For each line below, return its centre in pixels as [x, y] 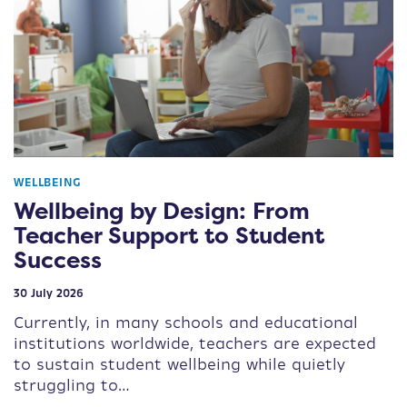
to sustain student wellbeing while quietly [179, 365]
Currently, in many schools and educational [186, 323]
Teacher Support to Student [169, 236]
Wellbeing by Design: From [162, 211]
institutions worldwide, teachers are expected [195, 344]
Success [58, 260]
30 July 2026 [49, 294]
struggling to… [72, 386]
